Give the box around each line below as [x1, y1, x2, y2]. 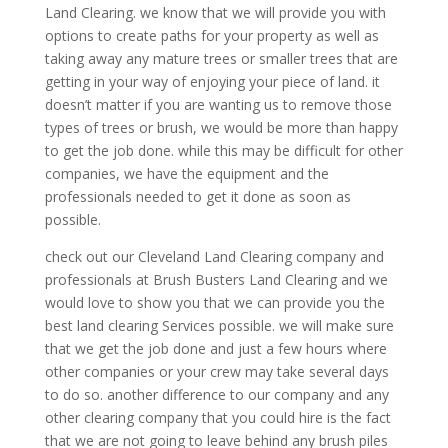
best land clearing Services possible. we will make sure [44, 315, 394, 335]
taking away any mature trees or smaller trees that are [44, 48, 398, 68]
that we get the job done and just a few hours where [44, 338, 387, 358]
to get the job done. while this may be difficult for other [44, 140, 403, 160]
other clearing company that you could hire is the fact [44, 407, 391, 427]
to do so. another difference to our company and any [44, 384, 389, 404]
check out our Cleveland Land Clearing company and [44, 246, 384, 266]
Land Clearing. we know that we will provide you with [44, 2, 386, 22]
